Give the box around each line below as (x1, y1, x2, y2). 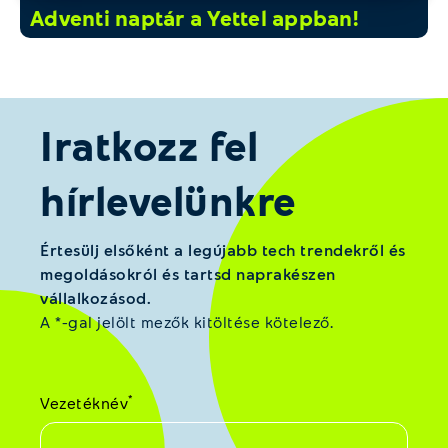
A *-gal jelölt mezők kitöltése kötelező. (40, 312, 333, 332)
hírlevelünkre (40, 176, 296, 225)
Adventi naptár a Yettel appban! (30, 5, 358, 31)
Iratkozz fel (40, 121, 258, 170)
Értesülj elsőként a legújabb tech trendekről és (40, 240, 406, 260)
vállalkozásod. (40, 288, 151, 308)
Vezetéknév (40, 393, 128, 413)
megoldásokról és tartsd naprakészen (40, 264, 336, 284)
